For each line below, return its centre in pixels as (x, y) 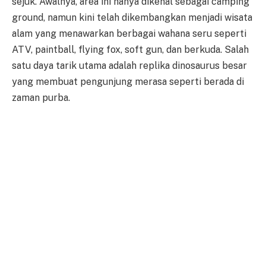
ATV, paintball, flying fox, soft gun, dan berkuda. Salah (130, 50)
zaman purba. (41, 98)
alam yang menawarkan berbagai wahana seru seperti (129, 34)
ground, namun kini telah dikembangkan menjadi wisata (132, 18)
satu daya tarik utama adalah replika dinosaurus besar (129, 66)
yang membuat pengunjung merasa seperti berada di (128, 82)
